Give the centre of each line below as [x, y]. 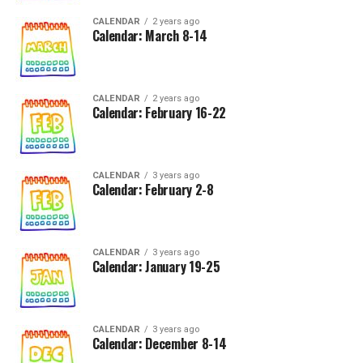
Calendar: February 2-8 [153, 190]
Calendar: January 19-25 [156, 267]
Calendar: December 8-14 [159, 344]
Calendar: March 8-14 [149, 36]
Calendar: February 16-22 [159, 113]
